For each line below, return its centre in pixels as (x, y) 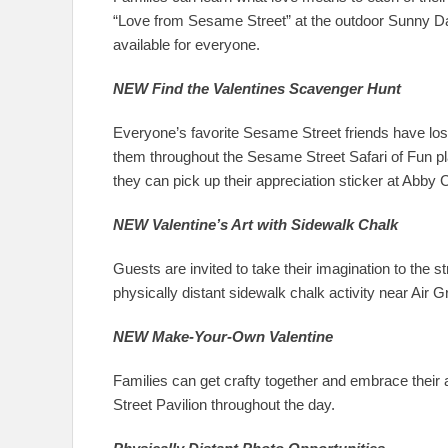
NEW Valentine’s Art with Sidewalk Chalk (255, 224)
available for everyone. (186, 44)
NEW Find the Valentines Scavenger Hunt (257, 88)
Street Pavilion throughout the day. (224, 404)
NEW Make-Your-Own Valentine (223, 336)
